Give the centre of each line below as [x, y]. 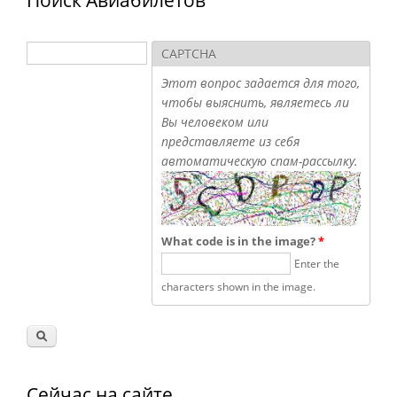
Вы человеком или [215, 121]
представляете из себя [230, 141]
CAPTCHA [189, 53]
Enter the [317, 264]
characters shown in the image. [238, 287]
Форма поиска [82, 64]
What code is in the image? [240, 241]
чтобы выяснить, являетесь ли [255, 102]
